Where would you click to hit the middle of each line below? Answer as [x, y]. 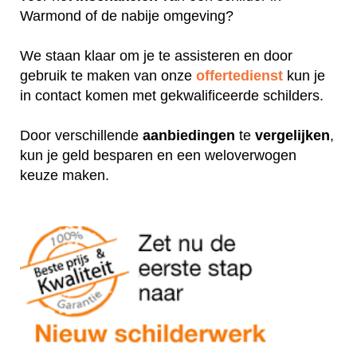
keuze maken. [65, 175]
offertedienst [239, 75]
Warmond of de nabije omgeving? [129, 16]
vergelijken [292, 135]
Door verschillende [81, 135]
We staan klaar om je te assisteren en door [156, 55]
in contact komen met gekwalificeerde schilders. [174, 95]
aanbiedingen [189, 135]
